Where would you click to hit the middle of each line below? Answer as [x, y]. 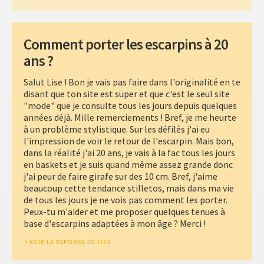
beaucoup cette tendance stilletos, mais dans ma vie [129, 188]
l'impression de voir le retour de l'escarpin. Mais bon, [129, 141]
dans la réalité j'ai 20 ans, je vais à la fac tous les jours [129, 153]
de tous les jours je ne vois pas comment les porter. [126, 200]
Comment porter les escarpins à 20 [126, 44]
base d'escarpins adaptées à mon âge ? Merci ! [115, 224]
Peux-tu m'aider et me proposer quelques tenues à [124, 212]
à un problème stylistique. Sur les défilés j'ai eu [117, 129]
